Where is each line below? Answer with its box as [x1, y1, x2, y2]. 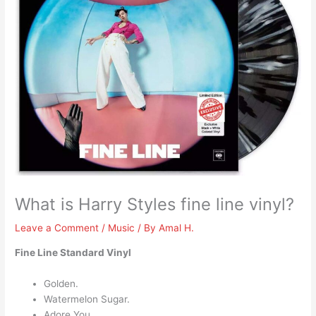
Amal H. [159, 222, 195, 234]
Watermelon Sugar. [44, 293, 130, 305]
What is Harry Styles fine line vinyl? [15, 194, 295, 215]
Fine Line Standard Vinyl [15, 247, 132, 259]
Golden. [44, 277, 79, 289]
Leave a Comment [15, 222, 99, 234]
